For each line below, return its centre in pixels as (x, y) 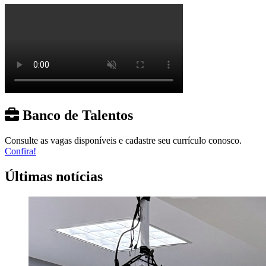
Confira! (20, 151)
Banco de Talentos (76, 115)
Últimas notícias (54, 176)
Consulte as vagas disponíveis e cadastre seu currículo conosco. (123, 140)
